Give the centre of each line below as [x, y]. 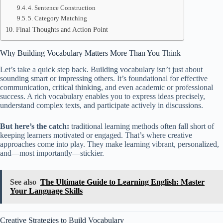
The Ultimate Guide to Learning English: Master [122, 182]
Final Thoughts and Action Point [62, 29]
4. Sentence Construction [62, 8]
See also [23, 182]
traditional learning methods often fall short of [142, 126]
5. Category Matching [58, 18]
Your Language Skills [46, 191]
